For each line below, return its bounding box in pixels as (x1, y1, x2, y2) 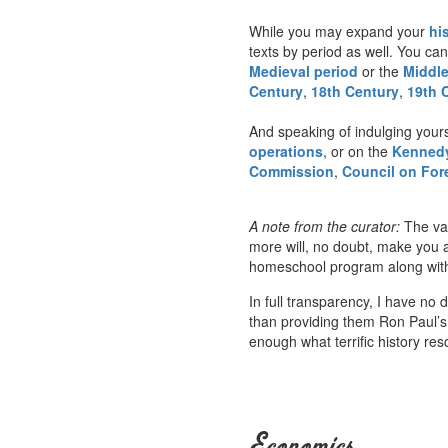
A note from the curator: (249, 215, 400, 236)
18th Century (311, 80, 399, 101)
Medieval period (249, 60, 358, 81)
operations (249, 140, 323, 161)
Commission (249, 160, 334, 181)
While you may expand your (249, 20, 429, 41)
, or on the (323, 140, 392, 161)
